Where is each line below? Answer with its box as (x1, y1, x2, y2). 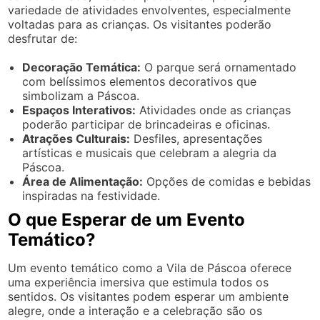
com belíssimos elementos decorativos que (22, 74, 257, 89)
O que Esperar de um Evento (8, 209, 246, 230)
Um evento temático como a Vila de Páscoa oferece (8, 261, 292, 275)
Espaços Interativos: (22, 103, 136, 117)
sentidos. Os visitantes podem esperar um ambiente (8, 289, 289, 304)
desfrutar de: (8, 31, 78, 46)
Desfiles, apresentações (130, 131, 263, 146)
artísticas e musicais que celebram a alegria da (22, 146, 277, 160)
